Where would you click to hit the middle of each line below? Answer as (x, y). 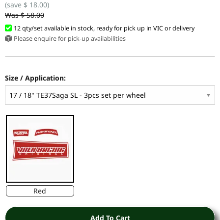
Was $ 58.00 (25, 15)
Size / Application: (35, 78)
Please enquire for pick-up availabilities (70, 38)
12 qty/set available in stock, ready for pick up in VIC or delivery (104, 28)
